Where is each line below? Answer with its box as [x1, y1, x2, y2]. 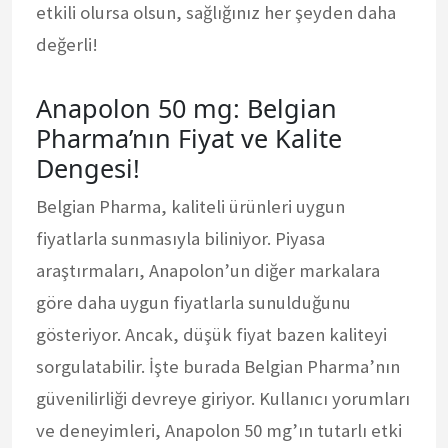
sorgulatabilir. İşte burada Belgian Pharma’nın [36, 354, 400, 378]
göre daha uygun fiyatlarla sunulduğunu [36, 290, 351, 314]
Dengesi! [36, 150, 140, 185]
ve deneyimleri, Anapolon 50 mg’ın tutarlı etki [36, 418, 402, 442]
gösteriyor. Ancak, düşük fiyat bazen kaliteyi [36, 322, 387, 346]
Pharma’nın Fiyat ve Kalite [36, 120, 342, 155]
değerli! [36, 32, 98, 56]
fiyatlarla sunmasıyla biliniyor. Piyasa [36, 226, 325, 250]
